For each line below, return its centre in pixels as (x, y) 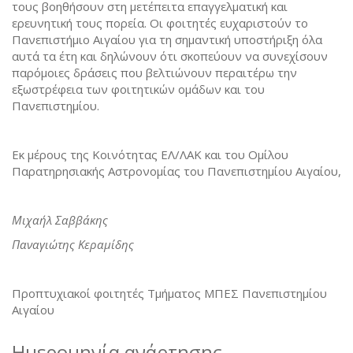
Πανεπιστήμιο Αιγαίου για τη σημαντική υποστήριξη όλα (167, 39)
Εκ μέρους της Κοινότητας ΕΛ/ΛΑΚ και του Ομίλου (150, 154)
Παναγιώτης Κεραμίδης (73, 244)
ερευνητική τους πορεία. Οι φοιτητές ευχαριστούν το (160, 22)
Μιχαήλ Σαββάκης (60, 219)
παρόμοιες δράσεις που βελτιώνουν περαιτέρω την (154, 72)
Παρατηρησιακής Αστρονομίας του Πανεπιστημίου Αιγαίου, (176, 171)
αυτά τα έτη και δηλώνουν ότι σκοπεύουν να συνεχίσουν (170, 56)
